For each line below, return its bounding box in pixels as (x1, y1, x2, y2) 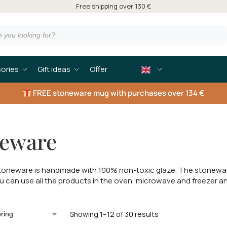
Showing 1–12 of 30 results (69, 209, 159, 219)
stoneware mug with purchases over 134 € (51, 88, 205, 98)
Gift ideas (37, 64, 70, 74)
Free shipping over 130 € (76, 2, 151, 11)
